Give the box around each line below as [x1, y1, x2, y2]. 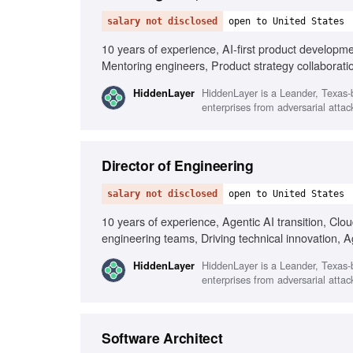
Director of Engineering [102, 155, 254, 175]
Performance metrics [102, 246, 206, 262]
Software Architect [102, 328, 223, 347]
